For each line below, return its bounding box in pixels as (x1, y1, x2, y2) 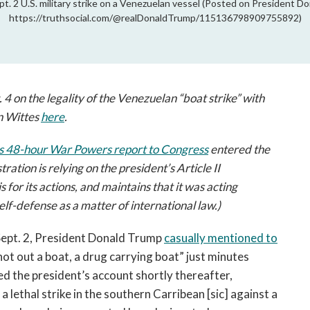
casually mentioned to (164, 230, 277, 245)
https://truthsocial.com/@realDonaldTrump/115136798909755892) (8, 12, 302, 24)
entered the (208, 142, 270, 156)
